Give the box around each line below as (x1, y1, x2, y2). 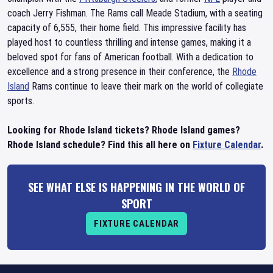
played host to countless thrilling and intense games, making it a (7, 37, 251, 48)
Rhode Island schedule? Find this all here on (7, 139, 193, 151)
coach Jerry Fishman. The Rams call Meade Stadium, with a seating (7, 7, 263, 19)
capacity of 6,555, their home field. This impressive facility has (7, 22, 246, 34)
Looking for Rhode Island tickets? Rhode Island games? (7, 124, 240, 136)
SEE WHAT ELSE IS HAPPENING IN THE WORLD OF (28, 179, 245, 195)
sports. (7, 95, 34, 107)
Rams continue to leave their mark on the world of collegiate (29, 80, 263, 92)
